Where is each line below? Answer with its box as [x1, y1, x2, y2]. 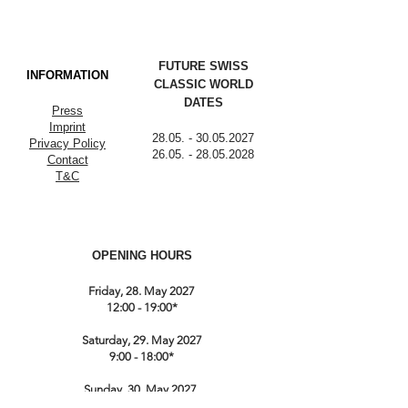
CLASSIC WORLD [153, 76, 253, 91]
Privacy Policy [29, 136, 106, 150]
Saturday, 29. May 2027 [81, 332, 202, 347]
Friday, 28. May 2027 [88, 283, 195, 298]
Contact [46, 152, 88, 167]
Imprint [49, 119, 86, 134]
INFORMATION [26, 67, 108, 82]
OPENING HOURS [91, 248, 192, 262]
